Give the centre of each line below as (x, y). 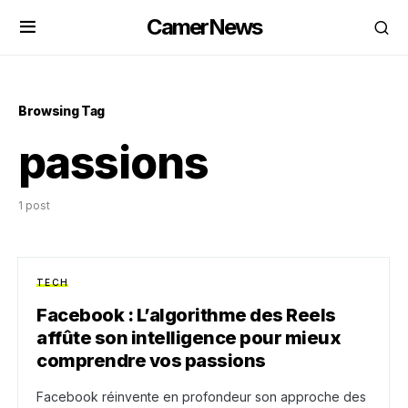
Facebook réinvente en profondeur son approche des (201, 397)
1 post (34, 205)
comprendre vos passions (151, 361)
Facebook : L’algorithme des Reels (186, 315)
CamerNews (204, 27)
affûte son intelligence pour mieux (189, 338)
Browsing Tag (61, 111)
